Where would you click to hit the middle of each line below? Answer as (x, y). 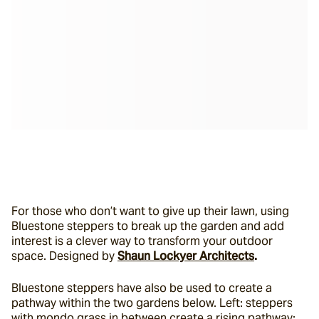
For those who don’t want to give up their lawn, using (150, 211)
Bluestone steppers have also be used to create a (142, 288)
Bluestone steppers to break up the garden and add (148, 226)
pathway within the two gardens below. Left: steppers (152, 303)
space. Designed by (64, 256)
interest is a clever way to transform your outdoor (142, 241)
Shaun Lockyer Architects (186, 256)
